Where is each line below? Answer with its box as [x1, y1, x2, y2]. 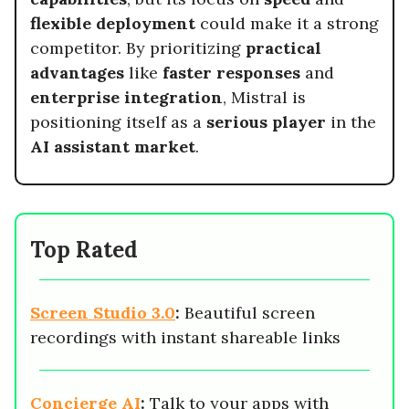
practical [246, 37, 321, 58]
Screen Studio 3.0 [30, 301, 175, 323]
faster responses [163, 61, 300, 83]
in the [326, 110, 376, 132]
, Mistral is [223, 86, 306, 108]
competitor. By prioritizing [30, 37, 246, 58]
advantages [30, 61, 124, 83]
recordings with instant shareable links [30, 326, 341, 348]
